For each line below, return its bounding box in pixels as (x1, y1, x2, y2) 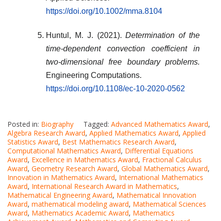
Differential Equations (125, 146, 193, 155)
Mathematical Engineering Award (7, 190, 112, 200)
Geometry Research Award (32, 163, 117, 173)
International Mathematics (119, 172, 203, 182)
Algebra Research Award (7, 128, 85, 138)
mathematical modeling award (32, 199, 129, 209)
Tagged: (83, 119, 111, 129)
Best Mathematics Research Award (62, 137, 175, 147)
